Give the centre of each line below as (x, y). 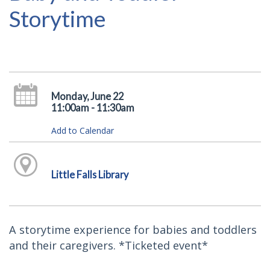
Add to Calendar (82, 130)
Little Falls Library (89, 175)
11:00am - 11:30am (93, 108)
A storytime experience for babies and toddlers (133, 229)
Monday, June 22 (87, 96)
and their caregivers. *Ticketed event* (108, 245)
